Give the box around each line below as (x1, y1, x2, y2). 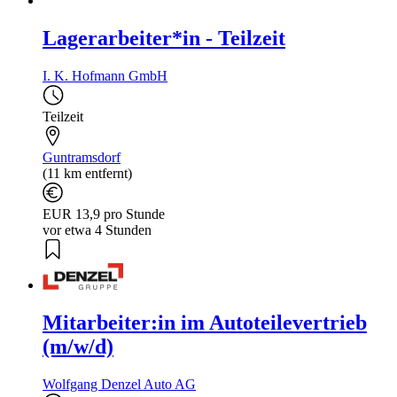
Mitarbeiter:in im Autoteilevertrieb (43, 311, 367, 335)
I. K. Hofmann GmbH (43, 67, 167, 83)
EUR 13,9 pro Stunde (43, 206, 165, 222)
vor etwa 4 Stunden (43, 222, 152, 237)
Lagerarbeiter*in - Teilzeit (43, 27, 285, 51)
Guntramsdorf (43, 149, 121, 165)
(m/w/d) (43, 335, 113, 359)
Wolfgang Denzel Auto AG (43, 377, 196, 393)
